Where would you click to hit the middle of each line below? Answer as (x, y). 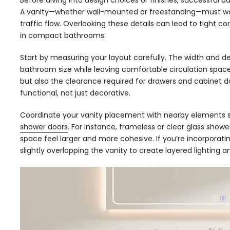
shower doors (44, 127)
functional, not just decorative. (75, 93)
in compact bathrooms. (63, 35)
